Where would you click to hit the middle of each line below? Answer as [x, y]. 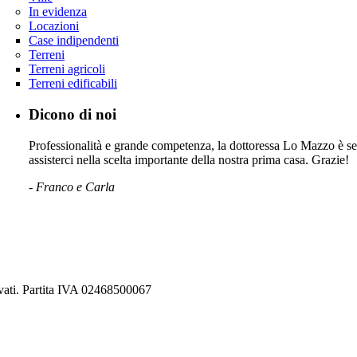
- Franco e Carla [72, 186]
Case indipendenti [74, 41]
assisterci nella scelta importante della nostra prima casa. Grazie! [189, 159]
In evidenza [58, 12]
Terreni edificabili [73, 84]
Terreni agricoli [67, 69]
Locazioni [54, 26]
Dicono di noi [73, 114]
